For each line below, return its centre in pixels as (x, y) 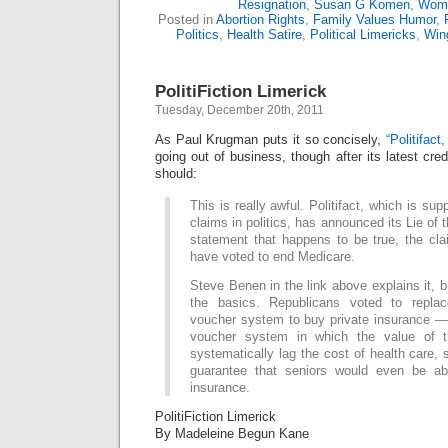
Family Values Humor (374, 19)
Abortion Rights (260, 19)
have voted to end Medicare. (272, 256)
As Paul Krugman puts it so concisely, (271, 139)
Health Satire (264, 34)
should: (176, 173)
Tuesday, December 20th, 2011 (239, 110)
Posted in (187, 19)
